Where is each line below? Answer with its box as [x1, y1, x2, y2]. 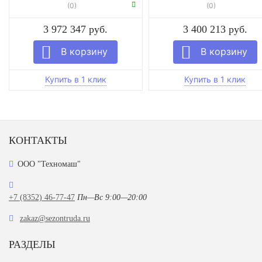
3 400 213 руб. [182, 23, 247, 35]
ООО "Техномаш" [18, 159, 81, 168]
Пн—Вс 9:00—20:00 [77, 192, 147, 202]
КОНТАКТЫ [9, 134, 67, 146]
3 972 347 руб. [43, 23, 108, 35]
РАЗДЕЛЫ [9, 238, 56, 250]
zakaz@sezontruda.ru [20, 213, 90, 223]
